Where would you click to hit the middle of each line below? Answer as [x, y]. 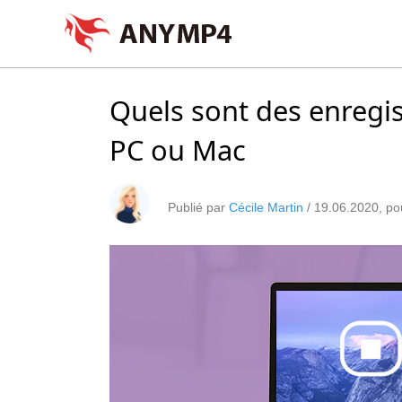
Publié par [198, 207]
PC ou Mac [178, 150]
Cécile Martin [266, 207]
